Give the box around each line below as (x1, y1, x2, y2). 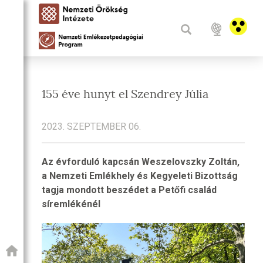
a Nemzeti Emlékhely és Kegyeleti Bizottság (42, 170, 238, 181)
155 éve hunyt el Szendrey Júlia (42, 87, 208, 101)
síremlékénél (42, 198, 100, 210)
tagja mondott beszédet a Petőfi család (42, 184, 217, 195)
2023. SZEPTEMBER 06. (42, 121, 141, 132)
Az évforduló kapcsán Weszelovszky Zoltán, (42, 156, 240, 167)
